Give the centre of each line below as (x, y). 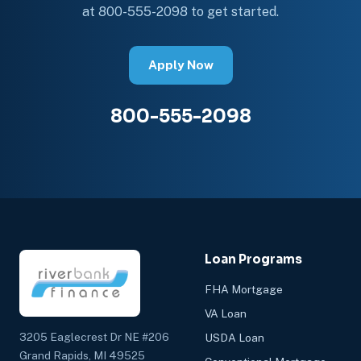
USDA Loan (234, 337)
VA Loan (226, 313)
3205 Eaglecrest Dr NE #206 (94, 336)
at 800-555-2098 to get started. (180, 11)
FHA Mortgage (244, 289)
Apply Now (180, 64)
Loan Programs (253, 259)
